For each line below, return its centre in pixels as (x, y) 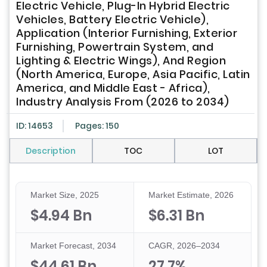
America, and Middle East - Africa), (113, 88)
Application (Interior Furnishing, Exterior (127, 33)
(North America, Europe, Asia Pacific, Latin (133, 74)
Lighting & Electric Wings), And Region (121, 61)
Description (51, 151)
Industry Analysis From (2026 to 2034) (123, 102)
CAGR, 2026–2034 (184, 246)
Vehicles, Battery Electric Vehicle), (112, 20)
